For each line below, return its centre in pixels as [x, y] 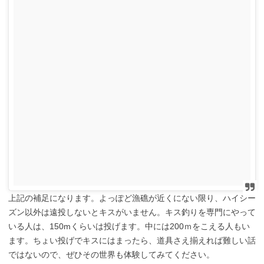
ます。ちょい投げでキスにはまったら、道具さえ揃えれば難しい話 [132, 240]
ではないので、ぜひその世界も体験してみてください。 [111, 254]
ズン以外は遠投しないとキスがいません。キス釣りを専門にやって [132, 212]
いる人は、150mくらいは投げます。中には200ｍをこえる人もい [129, 226]
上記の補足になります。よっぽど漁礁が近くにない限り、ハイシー [132, 198]
